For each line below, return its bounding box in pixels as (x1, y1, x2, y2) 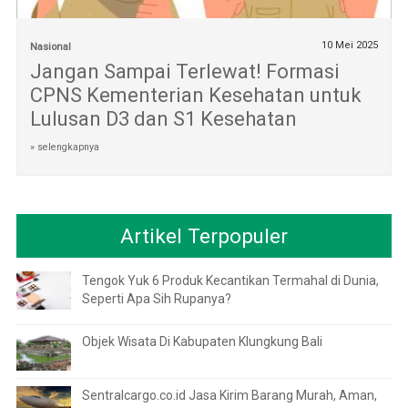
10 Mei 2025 (321, 38, 379, 51)
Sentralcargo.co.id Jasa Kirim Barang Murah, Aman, (81, 387, 377, 403)
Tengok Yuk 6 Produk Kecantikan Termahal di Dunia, (81, 272, 379, 288)
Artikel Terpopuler (120, 223, 288, 248)
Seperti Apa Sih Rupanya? (81, 291, 231, 306)
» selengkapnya (29, 140, 99, 153)
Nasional (29, 40, 71, 53)
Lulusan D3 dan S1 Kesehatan (29, 107, 297, 130)
